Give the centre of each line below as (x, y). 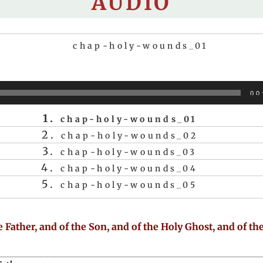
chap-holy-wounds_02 (129, 136)
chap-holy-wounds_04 (129, 169)
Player (151, 99)
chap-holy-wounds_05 (129, 185)
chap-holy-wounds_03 (129, 152)
